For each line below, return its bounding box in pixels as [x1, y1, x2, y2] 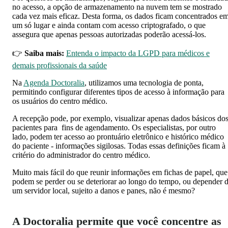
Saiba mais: [24, 48, 64, 58]
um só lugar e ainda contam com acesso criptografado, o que [12, 20, 206, 30]
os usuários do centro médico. [12, 96, 109, 105]
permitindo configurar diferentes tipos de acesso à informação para [12, 87, 224, 96]
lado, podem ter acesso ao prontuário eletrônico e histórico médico [12, 132, 224, 141]
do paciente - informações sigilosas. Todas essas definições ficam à [12, 141, 225, 150]
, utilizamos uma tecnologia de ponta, [84, 78, 204, 87]
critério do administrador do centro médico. [12, 150, 150, 159]
